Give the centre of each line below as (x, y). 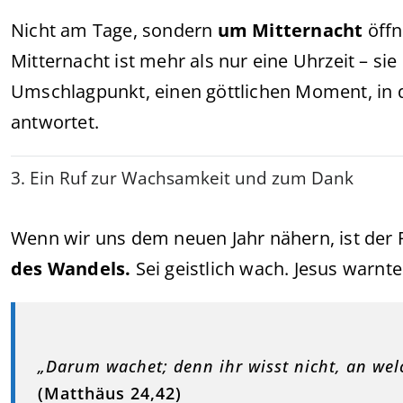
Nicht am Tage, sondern (114, 30)
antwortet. (55, 122)
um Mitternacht (290, 30)
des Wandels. (71, 269)
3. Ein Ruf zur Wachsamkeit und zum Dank (182, 178)
